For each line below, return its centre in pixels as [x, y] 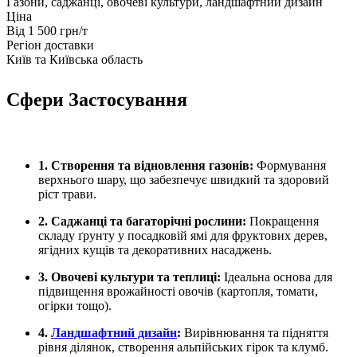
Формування [290, 165]
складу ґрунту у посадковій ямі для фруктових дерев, [183, 235]
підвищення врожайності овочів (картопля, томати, [178, 291]
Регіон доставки [50, 45]
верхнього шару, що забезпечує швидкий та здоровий [184, 179]
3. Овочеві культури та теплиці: [129, 277]
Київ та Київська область [75, 60]
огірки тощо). [75, 305]
